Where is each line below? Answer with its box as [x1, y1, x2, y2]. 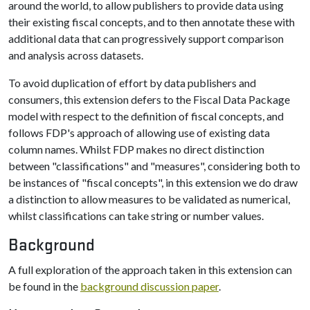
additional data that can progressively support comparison [8, 32, 284, 45]
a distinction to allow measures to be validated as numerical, [8, 192, 290, 206]
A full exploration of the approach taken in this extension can [8, 263, 292, 276]
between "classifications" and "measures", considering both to [8, 159, 300, 172]
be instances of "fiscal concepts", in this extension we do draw [8, 176, 298, 189]
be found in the [8, 280, 80, 293]
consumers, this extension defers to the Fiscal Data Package [8, 93, 290, 106]
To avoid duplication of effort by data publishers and [8, 76, 256, 89]
